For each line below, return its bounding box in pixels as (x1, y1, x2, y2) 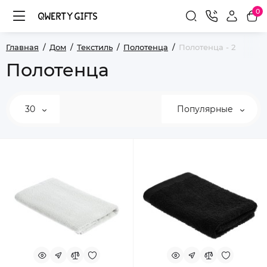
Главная (6, 42, 39, 52)
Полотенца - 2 (179, 42, 235, 52)
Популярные (177, 104, 235, 114)
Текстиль (77, 42, 113, 52)
